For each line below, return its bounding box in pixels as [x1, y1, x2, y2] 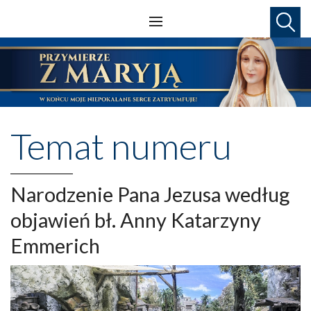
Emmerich [10, 233, 100, 258]
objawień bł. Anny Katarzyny [10, 207, 261, 232]
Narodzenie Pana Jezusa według [10, 181, 289, 206]
